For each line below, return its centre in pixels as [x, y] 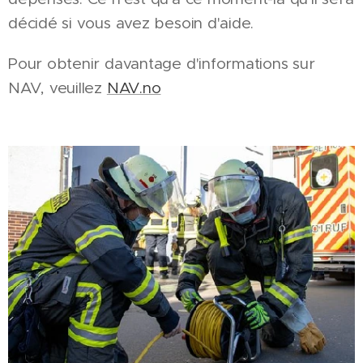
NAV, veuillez [58, 88]
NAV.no [134, 88]
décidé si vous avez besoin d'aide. [131, 23]
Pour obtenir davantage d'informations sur [162, 64]
